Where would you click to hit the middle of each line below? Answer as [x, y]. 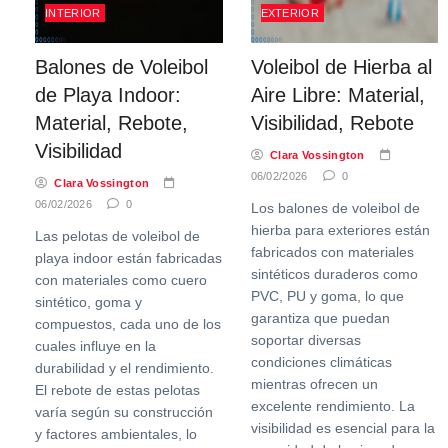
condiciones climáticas [321, 362]
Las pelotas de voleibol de [117, 236]
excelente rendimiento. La [332, 406]
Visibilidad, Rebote [332, 123]
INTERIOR [73, 13]
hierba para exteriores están [340, 230]
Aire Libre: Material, [337, 95]
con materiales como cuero [121, 280]
